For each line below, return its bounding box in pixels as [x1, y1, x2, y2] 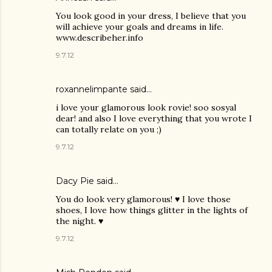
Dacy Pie [56, 175, 94, 187]
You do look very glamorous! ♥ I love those [56, 194, 231, 205]
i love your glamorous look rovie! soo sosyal [56, 102, 236, 114]
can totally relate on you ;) [56, 124, 161, 135]
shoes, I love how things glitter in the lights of [56, 205, 248, 216]
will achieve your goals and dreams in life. [56, 21, 223, 33]
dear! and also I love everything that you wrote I [56, 113, 252, 124]
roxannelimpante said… [56, 84, 152, 95]
